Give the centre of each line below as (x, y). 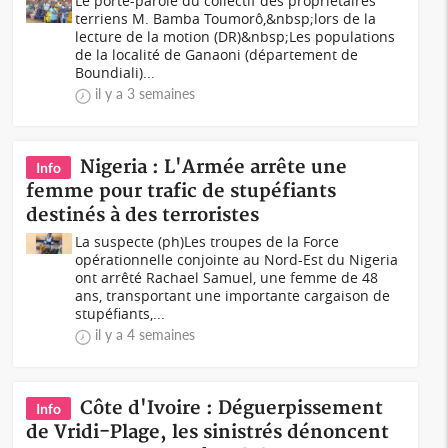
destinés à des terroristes (143, 215)
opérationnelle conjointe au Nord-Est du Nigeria (237, 259)
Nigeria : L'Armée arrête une (214, 167)
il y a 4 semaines (145, 334)
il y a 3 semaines (145, 93)
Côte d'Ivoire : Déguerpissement (232, 408)
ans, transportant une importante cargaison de (233, 295)
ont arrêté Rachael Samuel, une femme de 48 (227, 277)
